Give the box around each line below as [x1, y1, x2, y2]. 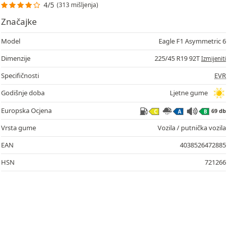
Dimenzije [1, 53, 30, 63]
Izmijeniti [201, 54, 226, 62]
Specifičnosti [1, 70, 39, 80]
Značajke [1, 15, 37, 27]
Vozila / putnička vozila [158, 123, 226, 132]
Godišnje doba [1, 88, 45, 97]
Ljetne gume [170, 88, 208, 97]
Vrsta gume [1, 123, 36, 132]
